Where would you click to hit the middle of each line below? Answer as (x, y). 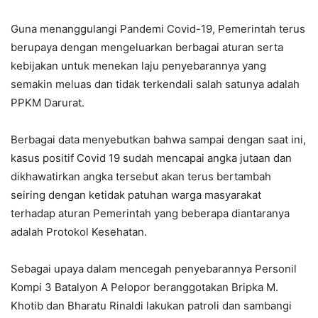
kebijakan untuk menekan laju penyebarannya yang (138, 66)
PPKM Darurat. (48, 103)
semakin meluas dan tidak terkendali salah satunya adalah (155, 84)
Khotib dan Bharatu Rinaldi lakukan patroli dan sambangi (151, 306)
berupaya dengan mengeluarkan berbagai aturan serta (147, 48)
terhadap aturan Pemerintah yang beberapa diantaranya (150, 214)
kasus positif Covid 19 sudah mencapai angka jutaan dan (151, 158)
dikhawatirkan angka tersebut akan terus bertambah (141, 177)
